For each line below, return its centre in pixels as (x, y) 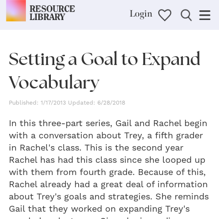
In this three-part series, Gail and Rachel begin (108, 123)
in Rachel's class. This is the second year (96, 148)
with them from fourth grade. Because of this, (107, 172)
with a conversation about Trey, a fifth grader (106, 136)
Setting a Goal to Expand (105, 59)
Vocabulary (54, 82)
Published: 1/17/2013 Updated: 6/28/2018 (67, 103)
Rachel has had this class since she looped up (107, 160)
